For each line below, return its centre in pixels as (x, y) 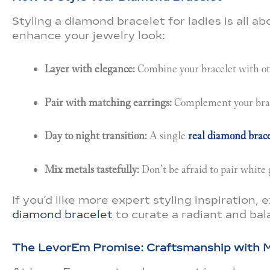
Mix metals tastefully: (92, 169)
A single (168, 136)
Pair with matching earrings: (108, 102)
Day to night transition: (96, 136)
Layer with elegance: (90, 69)
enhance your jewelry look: (89, 35)
